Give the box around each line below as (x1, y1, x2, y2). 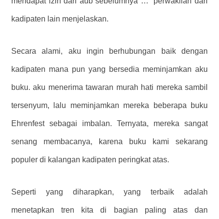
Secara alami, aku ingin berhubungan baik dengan (11, 46, 208, 55)
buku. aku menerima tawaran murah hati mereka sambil (11, 83, 208, 91)
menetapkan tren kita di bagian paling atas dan (11, 205, 208, 214)
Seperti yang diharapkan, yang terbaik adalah (11, 187, 208, 196)
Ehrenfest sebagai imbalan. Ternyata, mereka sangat (11, 119, 208, 128)
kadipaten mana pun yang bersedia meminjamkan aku (11, 65, 208, 73)
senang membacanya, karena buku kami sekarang (11, 137, 208, 146)
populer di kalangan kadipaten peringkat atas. (11, 155, 169, 164)
